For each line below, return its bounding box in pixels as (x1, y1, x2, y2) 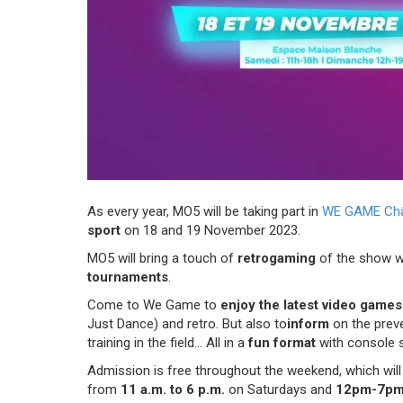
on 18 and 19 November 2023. (121, 221, 300, 238)
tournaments (87, 268, 168, 285)
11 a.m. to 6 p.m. (121, 381, 225, 398)
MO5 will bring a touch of (87, 249, 237, 266)
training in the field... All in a (87, 334, 248, 351)
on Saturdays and (225, 381, 336, 398)
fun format (248, 334, 316, 351)
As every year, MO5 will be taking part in (87, 202, 322, 219)
